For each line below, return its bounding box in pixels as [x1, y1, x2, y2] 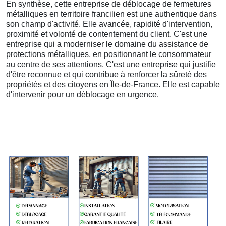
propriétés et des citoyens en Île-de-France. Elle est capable [6, 80, 220, 89]
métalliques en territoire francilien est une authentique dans [6, 10, 217, 19]
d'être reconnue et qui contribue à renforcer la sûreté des [6, 70, 207, 79]
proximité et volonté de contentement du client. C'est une [6, 30, 207, 39]
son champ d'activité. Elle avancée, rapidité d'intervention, [6, 20, 212, 29]
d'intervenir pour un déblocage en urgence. [6, 90, 159, 99]
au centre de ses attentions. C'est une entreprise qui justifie [6, 60, 216, 69]
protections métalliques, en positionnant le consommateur [6, 50, 211, 59]
